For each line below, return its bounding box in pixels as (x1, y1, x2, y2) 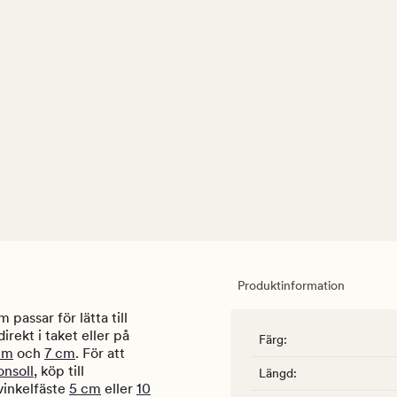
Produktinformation (237, 278, 345, 293)
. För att (75, 345, 125, 362)
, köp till (34, 362, 84, 380)
